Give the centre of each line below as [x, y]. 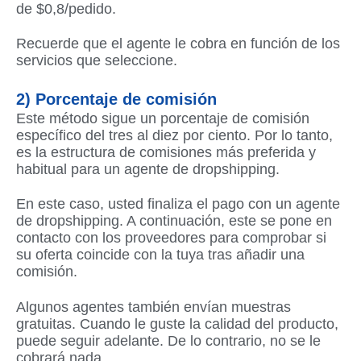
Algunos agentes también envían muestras [154, 307]
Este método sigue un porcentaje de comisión [163, 118]
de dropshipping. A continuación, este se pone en [174, 221]
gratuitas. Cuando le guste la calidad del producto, [177, 324]
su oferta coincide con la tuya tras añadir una [160, 255]
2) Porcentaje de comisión [116, 99]
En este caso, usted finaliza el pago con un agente [178, 204]
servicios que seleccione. [97, 61]
